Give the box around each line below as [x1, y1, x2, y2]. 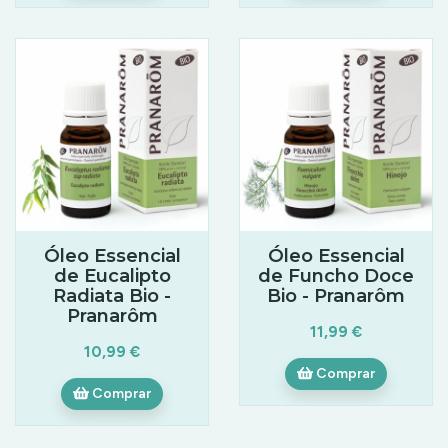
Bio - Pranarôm [267, 283, 405, 307]
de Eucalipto [53, 263, 171, 287]
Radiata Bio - [53, 283, 171, 307]
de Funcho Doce [258, 263, 414, 287]
